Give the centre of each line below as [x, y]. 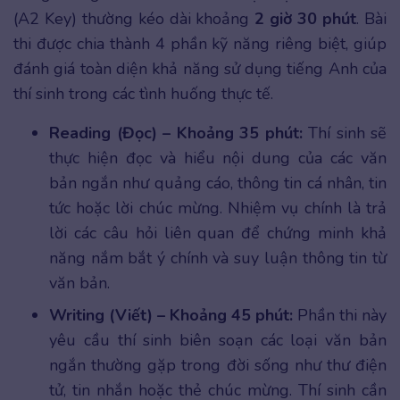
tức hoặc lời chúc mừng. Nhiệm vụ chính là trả [218, 208]
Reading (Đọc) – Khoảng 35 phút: [176, 133]
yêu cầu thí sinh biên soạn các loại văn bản [218, 340]
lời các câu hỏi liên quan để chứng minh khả [218, 233]
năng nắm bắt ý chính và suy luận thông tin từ [218, 258]
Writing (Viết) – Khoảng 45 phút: [171, 315]
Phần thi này [340, 315]
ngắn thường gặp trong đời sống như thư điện [218, 365]
